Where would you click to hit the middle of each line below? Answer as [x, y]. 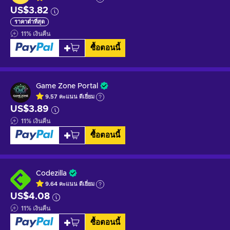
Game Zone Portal [67, 86]
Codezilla [51, 173]
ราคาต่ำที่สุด [30, 22]
